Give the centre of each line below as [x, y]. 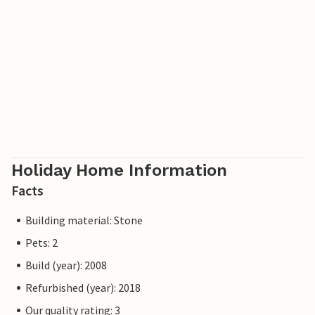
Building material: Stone [84, 220]
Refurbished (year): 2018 [83, 288]
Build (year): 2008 [66, 265]
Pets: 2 [41, 243]
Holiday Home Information [119, 171]
